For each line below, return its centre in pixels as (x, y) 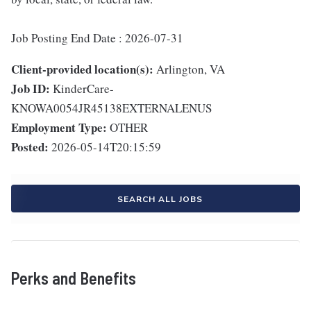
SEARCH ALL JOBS (160, 200)
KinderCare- (83, 89)
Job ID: (31, 89)
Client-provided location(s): (82, 69)
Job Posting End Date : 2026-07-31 (97, 38)
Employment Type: (59, 128)
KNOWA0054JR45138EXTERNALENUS (111, 108)
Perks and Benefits (74, 278)
